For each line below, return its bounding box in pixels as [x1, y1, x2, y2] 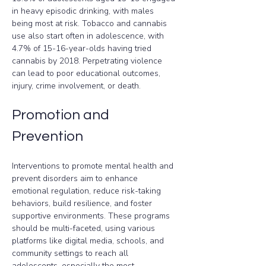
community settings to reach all [12, 248, 131, 259]
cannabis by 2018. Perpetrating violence [12, 55, 164, 66]
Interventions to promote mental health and [12, 160, 176, 172]
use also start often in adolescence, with [12, 30, 166, 42]
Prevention [12, 129, 83, 144]
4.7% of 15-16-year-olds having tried [12, 43, 154, 54]
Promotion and [12, 107, 112, 122]
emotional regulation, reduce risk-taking [12, 185, 163, 197]
